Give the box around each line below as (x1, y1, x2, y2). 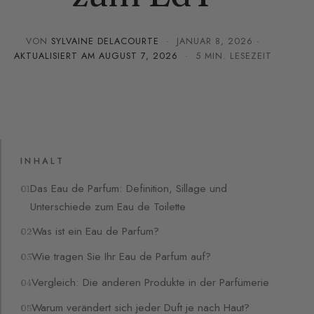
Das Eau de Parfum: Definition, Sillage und (30, 179, 228, 196)
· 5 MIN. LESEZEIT (178, 49, 273, 62)
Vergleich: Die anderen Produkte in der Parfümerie (32, 273, 270, 290)
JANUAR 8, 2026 (177, 34, 254, 48)
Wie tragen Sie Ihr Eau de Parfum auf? (32, 248, 212, 265)
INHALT (20, 155, 64, 168)
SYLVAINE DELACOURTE (50, 34, 159, 48)
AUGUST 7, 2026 (98, 49, 179, 62)
